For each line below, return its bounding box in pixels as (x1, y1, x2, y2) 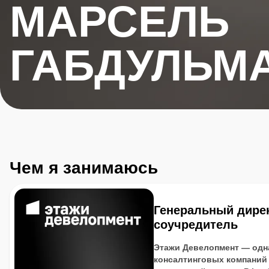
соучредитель (154, 218, 238, 231)
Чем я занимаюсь (10, 159, 158, 177)
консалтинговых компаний (154, 255, 267, 264)
